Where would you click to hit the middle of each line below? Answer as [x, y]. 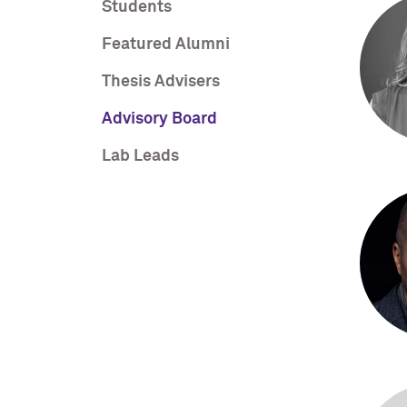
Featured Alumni [166, 45]
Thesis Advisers [161, 82]
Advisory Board [159, 119]
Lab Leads [140, 157]
